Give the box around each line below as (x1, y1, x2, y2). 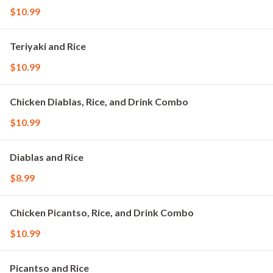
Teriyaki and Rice (10, 40, 86, 52)
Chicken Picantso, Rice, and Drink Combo (10, 207, 194, 218)
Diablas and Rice (10, 151, 83, 163)
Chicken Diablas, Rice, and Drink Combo (10, 96, 188, 107)
